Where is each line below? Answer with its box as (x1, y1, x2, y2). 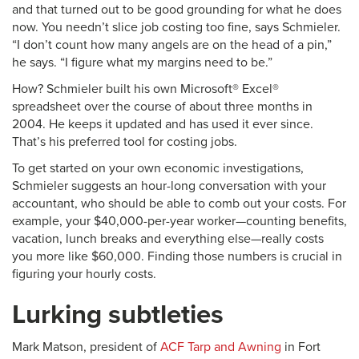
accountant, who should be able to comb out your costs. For (12, 196, 346, 212)
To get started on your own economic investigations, (12, 160, 304, 176)
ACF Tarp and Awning (160, 339, 281, 355)
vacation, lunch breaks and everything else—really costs (12, 231, 324, 247)
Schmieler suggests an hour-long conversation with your (12, 178, 326, 194)
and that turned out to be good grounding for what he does (12, 2, 341, 18)
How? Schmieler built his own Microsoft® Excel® (12, 81, 279, 97)
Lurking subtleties (12, 299, 224, 330)
